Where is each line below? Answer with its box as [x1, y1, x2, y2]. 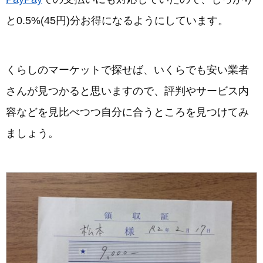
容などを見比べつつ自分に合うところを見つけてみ [6, 106, 249, 119]
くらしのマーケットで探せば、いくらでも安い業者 [6, 64, 249, 76]
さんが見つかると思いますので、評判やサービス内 [6, 85, 249, 97]
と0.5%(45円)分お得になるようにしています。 [6, 15, 228, 27]
